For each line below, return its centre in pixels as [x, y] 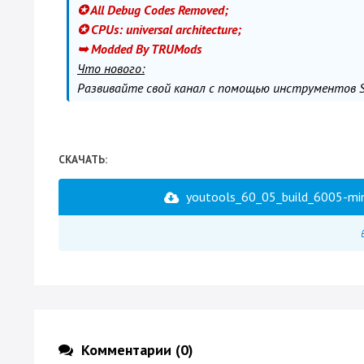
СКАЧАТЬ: [83, 159]
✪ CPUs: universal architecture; [159, 29]
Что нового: [111, 68]
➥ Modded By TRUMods [139, 49]
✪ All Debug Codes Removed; [153, 10]
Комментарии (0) [137, 350]
